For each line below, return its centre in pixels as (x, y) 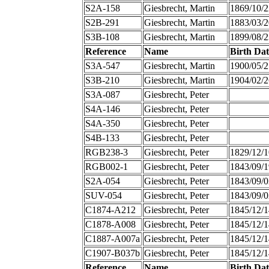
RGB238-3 (106, 153)
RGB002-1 (106, 167)
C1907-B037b (112, 253)
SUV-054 (103, 196)
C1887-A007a (112, 239)
